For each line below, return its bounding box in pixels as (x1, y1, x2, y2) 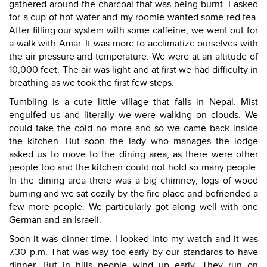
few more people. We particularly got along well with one (9, 201, 258, 213)
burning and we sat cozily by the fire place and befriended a (9, 188, 258, 200)
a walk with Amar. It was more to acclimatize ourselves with (9, 38, 258, 49)
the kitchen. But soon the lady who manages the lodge (9, 135, 258, 147)
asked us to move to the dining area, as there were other (9, 148, 258, 160)
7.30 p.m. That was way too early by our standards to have (9, 246, 258, 258)
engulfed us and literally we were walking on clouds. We (9, 109, 258, 121)
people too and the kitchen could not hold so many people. (9, 162, 258, 173)
